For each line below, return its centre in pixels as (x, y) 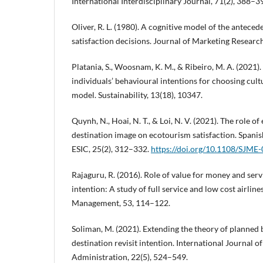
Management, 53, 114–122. (121, 203)
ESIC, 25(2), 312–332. (111, 149)
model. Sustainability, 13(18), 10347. (137, 95)
